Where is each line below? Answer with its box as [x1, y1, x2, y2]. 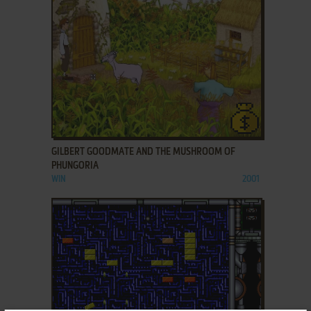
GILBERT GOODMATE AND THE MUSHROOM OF [51, 146, 235, 157]
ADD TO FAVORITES [71, 118, 142, 128]
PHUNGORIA [51, 160, 99, 171]
